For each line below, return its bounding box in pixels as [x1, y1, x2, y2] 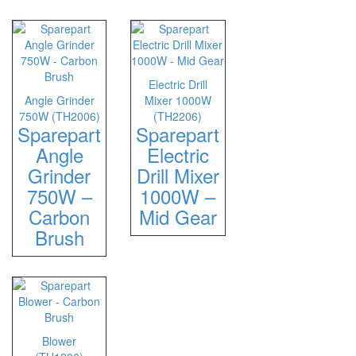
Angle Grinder [24, 92, 95, 108]
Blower [42, 333, 77, 349]
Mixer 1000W [144, 92, 211, 108]
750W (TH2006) [18, 108, 100, 124]
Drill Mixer [136, 161, 219, 189]
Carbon [29, 203, 91, 230]
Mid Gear [138, 203, 217, 230]
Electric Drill [148, 76, 207, 92]
